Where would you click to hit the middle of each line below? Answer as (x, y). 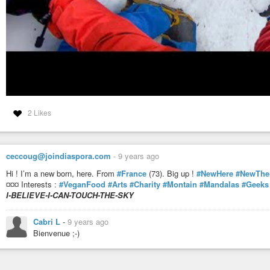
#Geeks (255, 184)
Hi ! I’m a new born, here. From (61, 173)
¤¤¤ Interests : (33, 184)
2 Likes (39, 112)
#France (132, 173)
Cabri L (48, 222)
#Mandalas (219, 184)
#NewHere (215, 173)
